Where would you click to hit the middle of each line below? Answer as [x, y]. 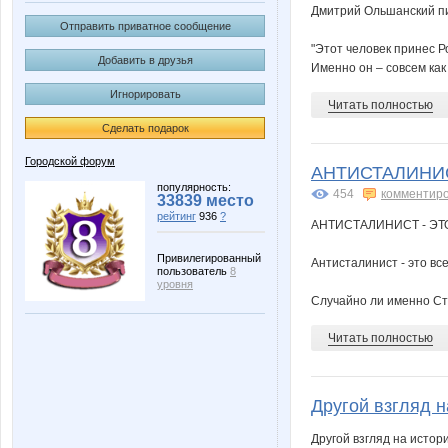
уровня [175, 284]
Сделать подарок [145, 128]
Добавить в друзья [145, 60]
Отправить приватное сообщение [145, 26]
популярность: [194, 187]
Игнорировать [145, 94]
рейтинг [176, 216]
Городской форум [70, 161]
